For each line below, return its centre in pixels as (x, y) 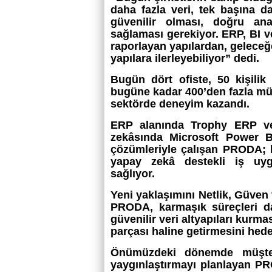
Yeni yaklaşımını (155, 195)
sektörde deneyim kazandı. (180, 104)
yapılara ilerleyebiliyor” (172, 58)
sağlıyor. (133, 174)
